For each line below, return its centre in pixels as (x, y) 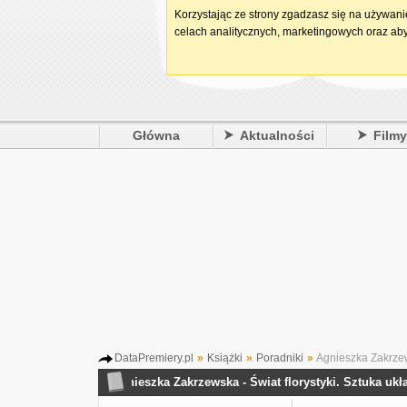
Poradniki (280, 358)
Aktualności (278, 135)
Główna (156, 135)
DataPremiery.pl (154, 358)
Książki (225, 358)
